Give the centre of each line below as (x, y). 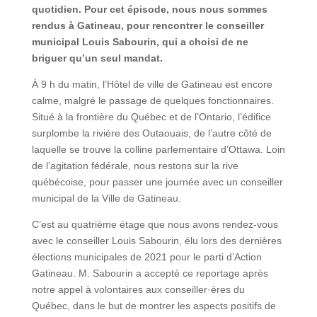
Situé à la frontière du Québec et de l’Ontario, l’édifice (151, 116)
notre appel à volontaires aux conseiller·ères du (138, 289)
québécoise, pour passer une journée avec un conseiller (157, 181)
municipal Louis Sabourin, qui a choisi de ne (140, 41)
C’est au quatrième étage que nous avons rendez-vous (155, 224)
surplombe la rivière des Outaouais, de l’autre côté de (151, 133)
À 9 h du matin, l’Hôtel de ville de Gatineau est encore (152, 84)
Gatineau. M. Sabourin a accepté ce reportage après (150, 273)
